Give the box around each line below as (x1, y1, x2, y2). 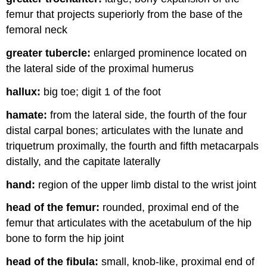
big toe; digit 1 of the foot (41, 85, 162, 98)
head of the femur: (6, 201, 100, 214)
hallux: (6, 85, 41, 98)
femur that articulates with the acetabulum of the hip (6, 217, 252, 229)
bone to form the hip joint (6, 232, 125, 245)
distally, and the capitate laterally (6, 155, 161, 167)
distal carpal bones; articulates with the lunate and (6, 124, 244, 136)
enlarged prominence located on (91, 47, 247, 60)
